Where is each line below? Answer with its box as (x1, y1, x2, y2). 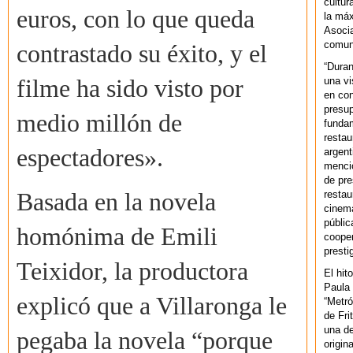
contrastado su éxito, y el (17, 40, 267, 69)
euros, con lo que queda (17, 6, 255, 34)
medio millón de (17, 110, 182, 138)
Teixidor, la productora (17, 258, 248, 286)
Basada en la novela (17, 188, 216, 217)
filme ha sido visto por (17, 75, 243, 103)
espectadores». (17, 144, 163, 173)
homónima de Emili (17, 223, 217, 251)
